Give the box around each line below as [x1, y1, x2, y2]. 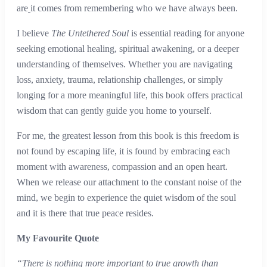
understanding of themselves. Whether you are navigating [17, 59, 232, 70]
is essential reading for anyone [129, 28, 244, 39]
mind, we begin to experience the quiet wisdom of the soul [17, 193, 236, 203]
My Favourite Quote [17, 233, 99, 244]
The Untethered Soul [51, 28, 129, 39]
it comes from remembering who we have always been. [30, 3, 238, 14]
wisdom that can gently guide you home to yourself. [17, 105, 212, 116]
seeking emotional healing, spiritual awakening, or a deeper [17, 44, 239, 54]
